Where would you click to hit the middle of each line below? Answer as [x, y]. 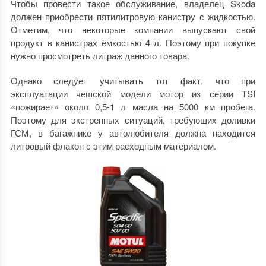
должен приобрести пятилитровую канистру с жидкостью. [133, 16]
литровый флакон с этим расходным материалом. [113, 145]
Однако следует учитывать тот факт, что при [133, 80]
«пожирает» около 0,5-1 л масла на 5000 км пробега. [133, 106]
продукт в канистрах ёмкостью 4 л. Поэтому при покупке [133, 42]
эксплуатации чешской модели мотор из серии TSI [133, 93]
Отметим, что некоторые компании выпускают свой [133, 29]
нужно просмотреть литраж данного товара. [100, 55]
